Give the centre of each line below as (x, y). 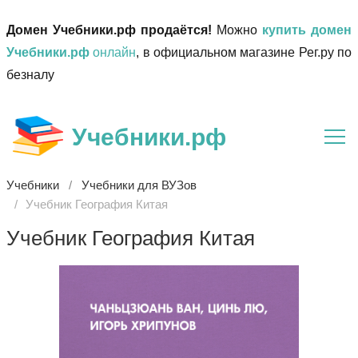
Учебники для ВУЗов (139, 185)
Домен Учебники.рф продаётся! (109, 30)
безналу (30, 75)
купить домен (307, 30)
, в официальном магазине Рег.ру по (244, 52)
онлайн (113, 52)
